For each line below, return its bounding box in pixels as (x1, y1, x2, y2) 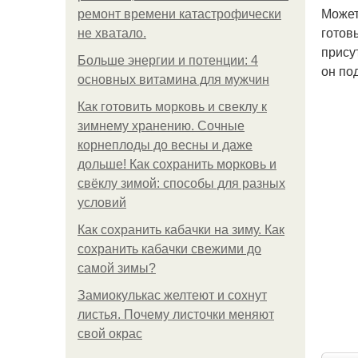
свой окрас (78, 327, 142, 340)
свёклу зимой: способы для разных (78, 177, 285, 190)
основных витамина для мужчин (78, 73, 269, 86)
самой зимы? (78, 261, 156, 275)
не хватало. (78, 26, 146, 40)
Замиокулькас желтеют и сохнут (78, 288, 267, 302)
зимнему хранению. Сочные (78, 119, 245, 133)
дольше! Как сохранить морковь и (78, 157, 276, 171)
